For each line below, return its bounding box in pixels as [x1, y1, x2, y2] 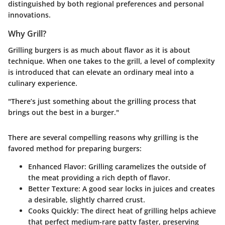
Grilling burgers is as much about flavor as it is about [8, 45, 190, 55]
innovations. [8, 10, 51, 20]
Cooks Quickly [28, 205, 77, 215]
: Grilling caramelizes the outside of [84, 161, 206, 171]
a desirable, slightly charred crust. [28, 194, 145, 204]
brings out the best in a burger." [8, 107, 119, 117]
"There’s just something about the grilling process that [8, 96, 196, 106]
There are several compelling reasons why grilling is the [8, 132, 198, 142]
